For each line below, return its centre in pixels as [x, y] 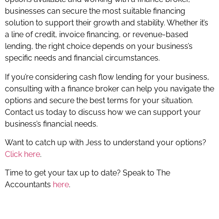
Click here [22, 154]
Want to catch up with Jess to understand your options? [106, 143]
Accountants [29, 185]
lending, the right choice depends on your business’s [99, 46]
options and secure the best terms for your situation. [99, 100]
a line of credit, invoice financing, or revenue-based [97, 35]
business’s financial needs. [51, 124]
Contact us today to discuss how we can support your [103, 112]
